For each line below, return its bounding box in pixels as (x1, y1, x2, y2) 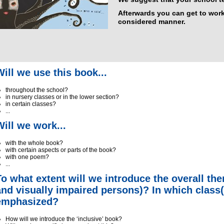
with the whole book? (5, 139, 63, 146)
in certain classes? (5, 100, 56, 107)
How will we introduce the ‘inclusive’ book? (5, 215, 122, 222)
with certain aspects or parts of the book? (5, 146, 116, 153)
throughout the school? (5, 86, 68, 93)
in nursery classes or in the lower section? (5, 93, 119, 100)
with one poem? (5, 153, 49, 160)
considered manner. (118, 17, 185, 25)
